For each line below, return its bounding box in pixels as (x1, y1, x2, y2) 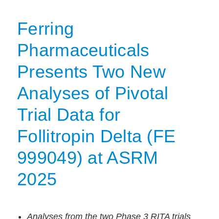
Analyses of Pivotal (17, 83, 169, 103)
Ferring (17, 19, 74, 39)
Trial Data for (17, 105, 121, 125)
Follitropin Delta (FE (17, 126, 176, 146)
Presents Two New (17, 62, 166, 82)
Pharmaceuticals (17, 40, 150, 60)
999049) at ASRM (17, 148, 158, 168)
